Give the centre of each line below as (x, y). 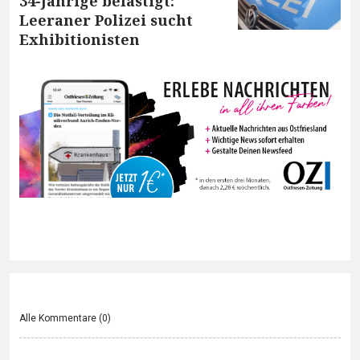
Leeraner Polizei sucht (106, 20)
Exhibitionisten (80, 39)
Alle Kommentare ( (61, 319)
